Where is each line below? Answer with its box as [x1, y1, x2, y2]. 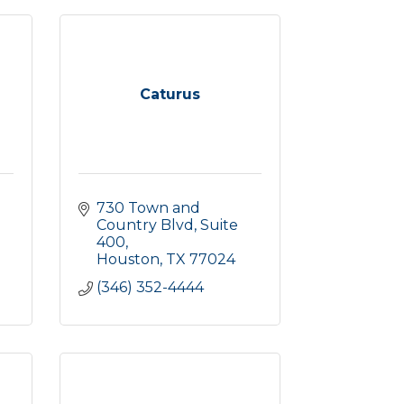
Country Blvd [96, 216, 194, 234]
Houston [96, 251, 160, 268]
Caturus [140, 86, 200, 103]
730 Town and [96, 199, 200, 216]
